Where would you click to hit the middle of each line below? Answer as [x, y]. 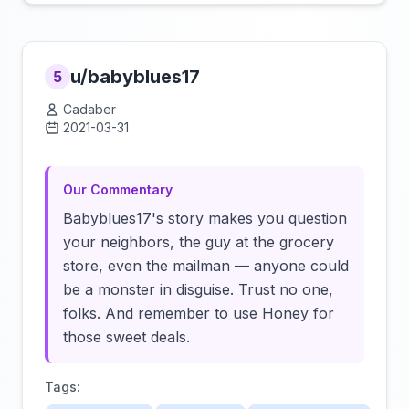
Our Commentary [118, 189]
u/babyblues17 [135, 77]
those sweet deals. [126, 337]
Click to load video [299, 133]
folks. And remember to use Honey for [199, 313]
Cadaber [89, 109]
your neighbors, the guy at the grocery [199, 242]
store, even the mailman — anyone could [206, 266]
